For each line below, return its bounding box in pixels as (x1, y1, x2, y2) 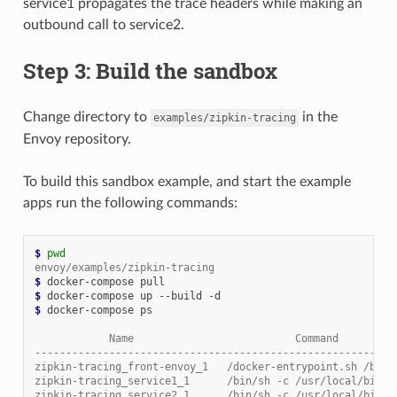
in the (298, 109, 338, 124)
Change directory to (22, 109, 151, 124)
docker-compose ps (46, 303, 152, 316)
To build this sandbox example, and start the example (22, 174, 351, 189)
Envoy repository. (22, 131, 131, 146)
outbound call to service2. (22, 17, 184, 32)
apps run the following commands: (22, 195, 237, 210)
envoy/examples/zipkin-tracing (34, 261, 214, 274)
